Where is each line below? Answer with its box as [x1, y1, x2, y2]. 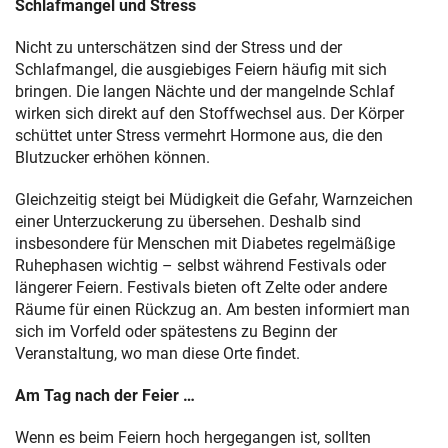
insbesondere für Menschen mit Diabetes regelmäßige [15, 234, 395, 254]
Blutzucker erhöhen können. [15, 148, 210, 168]
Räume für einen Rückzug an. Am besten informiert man [15, 300, 410, 320]
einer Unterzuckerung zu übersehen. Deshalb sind [15, 212, 361, 232]
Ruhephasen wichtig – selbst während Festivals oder [15, 256, 386, 276]
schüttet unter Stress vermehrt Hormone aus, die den [15, 126, 383, 146]
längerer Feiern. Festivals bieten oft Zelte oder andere [15, 278, 387, 298]
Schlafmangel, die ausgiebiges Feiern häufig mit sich [15, 60, 387, 80]
